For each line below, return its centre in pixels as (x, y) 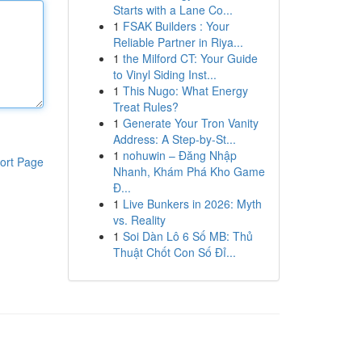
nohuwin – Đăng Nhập (179, 155)
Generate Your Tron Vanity (190, 123)
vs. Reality (139, 220)
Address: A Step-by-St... (174, 139)
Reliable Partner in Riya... (178, 42)
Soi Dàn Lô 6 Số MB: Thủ (187, 236)
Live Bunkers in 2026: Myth (192, 204)
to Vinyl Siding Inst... (164, 74)
